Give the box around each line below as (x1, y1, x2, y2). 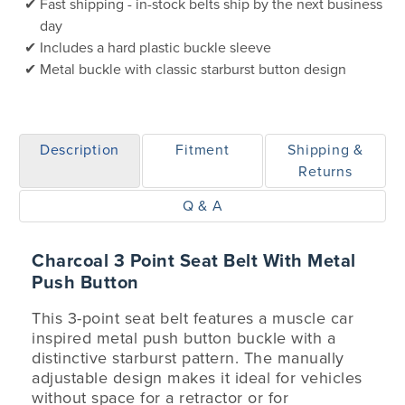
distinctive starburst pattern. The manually (32, 348, 344, 368)
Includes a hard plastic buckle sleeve (40, 39, 271, 57)
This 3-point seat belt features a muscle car (32, 308, 353, 328)
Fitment (175, 141, 230, 159)
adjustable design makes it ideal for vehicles (32, 368, 363, 388)
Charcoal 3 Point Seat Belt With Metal (32, 250, 356, 272)
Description (39, 141, 120, 159)
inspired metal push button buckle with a (32, 328, 335, 348)
